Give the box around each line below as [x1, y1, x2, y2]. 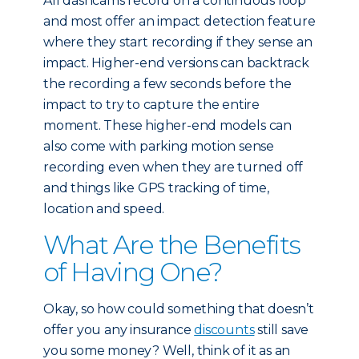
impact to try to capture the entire [43, 97, 260, 112]
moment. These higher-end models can [43, 118, 292, 133]
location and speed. [43, 201, 165, 216]
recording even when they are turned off [43, 159, 304, 175]
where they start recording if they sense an [43, 34, 313, 50]
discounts [194, 322, 255, 337]
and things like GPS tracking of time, [43, 180, 269, 196]
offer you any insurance [43, 322, 195, 337]
